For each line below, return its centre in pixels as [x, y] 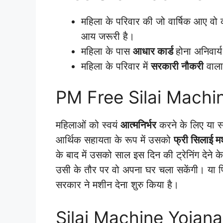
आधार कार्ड [154, 52]
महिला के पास [107, 52]
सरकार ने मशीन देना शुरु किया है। [117, 184]
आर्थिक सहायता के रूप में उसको [115, 140]
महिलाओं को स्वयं [88, 125]
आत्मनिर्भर [138, 125]
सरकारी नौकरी [177, 66]
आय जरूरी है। [108, 37]
